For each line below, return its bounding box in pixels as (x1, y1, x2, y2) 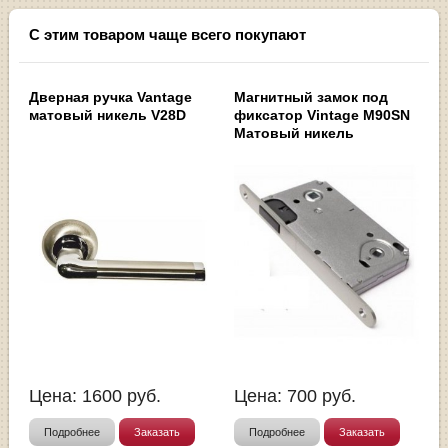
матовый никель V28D (29, 106, 187, 123)
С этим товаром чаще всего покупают (29, 26, 307, 44)
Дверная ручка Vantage (29, 88, 193, 105)
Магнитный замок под (234, 88, 388, 105)
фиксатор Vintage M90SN (234, 106, 410, 123)
